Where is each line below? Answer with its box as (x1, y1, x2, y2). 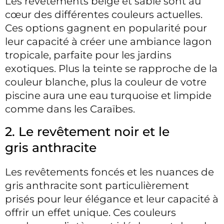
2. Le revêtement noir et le (5, 124, 169, 139)
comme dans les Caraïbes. (5, 103, 137, 115)
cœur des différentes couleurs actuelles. (5, 8, 202, 21)
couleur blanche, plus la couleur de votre (5, 76, 206, 88)
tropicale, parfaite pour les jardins (5, 49, 171, 61)
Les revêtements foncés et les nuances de (5, 166, 214, 178)
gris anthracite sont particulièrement (5, 179, 189, 192)
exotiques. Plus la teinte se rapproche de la (5, 62, 217, 75)
